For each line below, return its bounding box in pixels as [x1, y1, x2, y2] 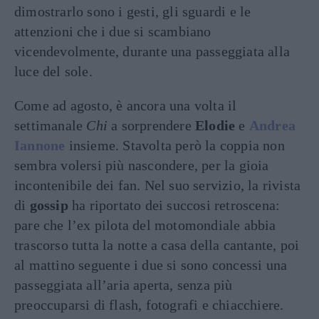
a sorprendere [108, 117, 196, 133]
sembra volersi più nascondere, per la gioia [14, 157, 269, 173]
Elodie [195, 117, 236, 133]
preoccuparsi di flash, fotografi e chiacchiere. [14, 297, 284, 313]
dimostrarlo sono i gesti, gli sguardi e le [14, 4, 251, 19]
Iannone [14, 137, 66, 153]
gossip [29, 197, 68, 213]
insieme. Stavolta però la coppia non [65, 137, 285, 153]
